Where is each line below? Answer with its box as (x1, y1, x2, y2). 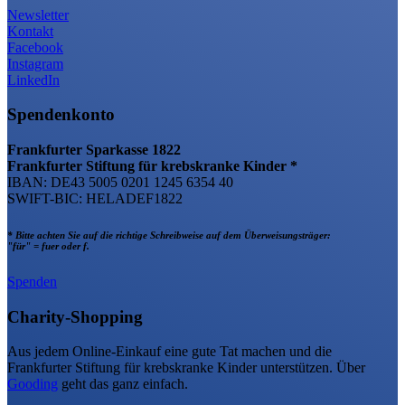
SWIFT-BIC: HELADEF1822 (7, 190, 183, 206)
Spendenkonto (7, 105, 115, 125)
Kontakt (7, 23, 53, 39)
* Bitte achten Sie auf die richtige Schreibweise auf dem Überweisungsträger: (7, 229, 331, 240)
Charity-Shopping (7, 306, 143, 326)
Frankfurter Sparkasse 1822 (7, 141, 181, 157)
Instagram (7, 55, 63, 71)
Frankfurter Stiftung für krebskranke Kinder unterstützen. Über (7, 360, 365, 376)
